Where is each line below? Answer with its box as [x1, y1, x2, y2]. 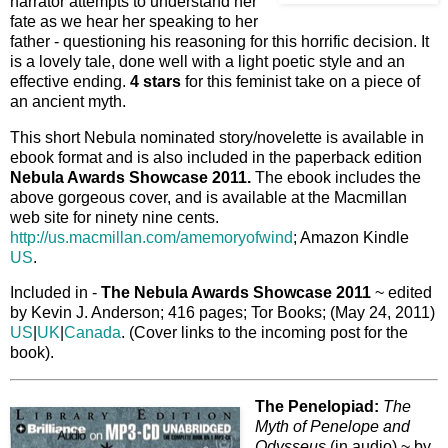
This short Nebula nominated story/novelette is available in [10, 128, 424, 146]
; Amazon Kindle [293, 228, 409, 246]
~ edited [371, 284, 432, 302]
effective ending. [10, 72, 130, 90]
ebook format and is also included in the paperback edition [10, 148, 422, 166]
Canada [64, 324, 121, 342]
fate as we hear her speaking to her [10, 12, 258, 30]
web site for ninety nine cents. [10, 208, 219, 226]
